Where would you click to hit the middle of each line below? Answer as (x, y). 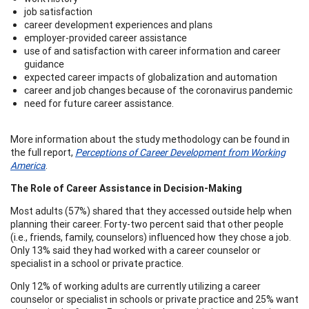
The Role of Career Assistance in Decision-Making (126, 188)
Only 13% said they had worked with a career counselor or (136, 250)
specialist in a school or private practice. (97, 263)
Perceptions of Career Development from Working (180, 152)
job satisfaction (58, 11)
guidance (44, 64)
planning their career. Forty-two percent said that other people (147, 224)
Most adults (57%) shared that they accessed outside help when (151, 211)
